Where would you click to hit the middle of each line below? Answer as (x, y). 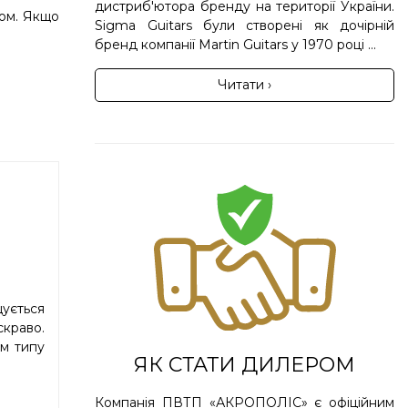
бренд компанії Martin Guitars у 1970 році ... (236, 44)
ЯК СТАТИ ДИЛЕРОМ (245, 364)
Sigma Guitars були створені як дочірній (245, 25)
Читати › (245, 84)
